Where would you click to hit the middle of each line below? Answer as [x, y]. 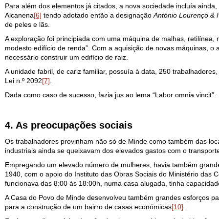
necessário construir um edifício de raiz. [66, 57]
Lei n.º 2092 [23, 81]
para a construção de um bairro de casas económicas [88, 207]
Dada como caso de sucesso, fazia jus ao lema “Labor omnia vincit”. [110, 95]
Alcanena [19, 15]
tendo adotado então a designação [98, 15]
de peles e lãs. [27, 24]
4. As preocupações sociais [69, 125]
